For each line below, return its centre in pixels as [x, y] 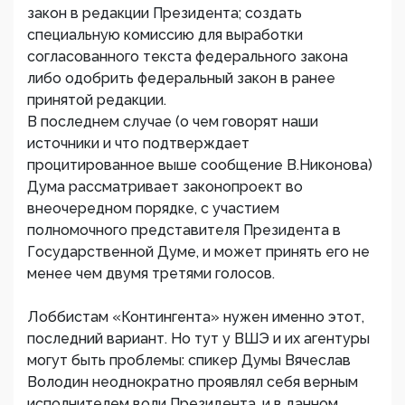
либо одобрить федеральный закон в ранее [181, 79]
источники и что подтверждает [138, 144]
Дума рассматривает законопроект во [165, 187]
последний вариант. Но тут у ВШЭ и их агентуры [198, 339]
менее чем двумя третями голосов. [151, 274]
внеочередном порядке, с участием [153, 209]
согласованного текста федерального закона [188, 57]
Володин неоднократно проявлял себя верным [193, 382]
